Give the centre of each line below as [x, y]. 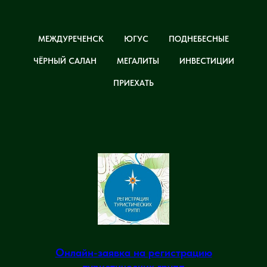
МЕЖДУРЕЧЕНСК [71, 39]
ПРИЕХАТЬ [133, 83]
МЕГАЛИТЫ [138, 61]
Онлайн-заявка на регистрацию [133, 253]
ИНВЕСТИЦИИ [207, 61]
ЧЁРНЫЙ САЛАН [65, 61]
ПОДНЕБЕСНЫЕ [199, 39]
